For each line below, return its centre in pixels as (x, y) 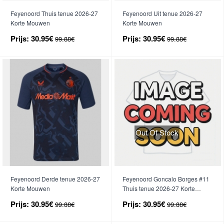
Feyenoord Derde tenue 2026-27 (55, 178)
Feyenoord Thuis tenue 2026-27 (54, 13)
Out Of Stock (157, 132)
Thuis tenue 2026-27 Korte (159, 188)
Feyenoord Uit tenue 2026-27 (162, 13)
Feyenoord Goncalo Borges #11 (166, 178)
